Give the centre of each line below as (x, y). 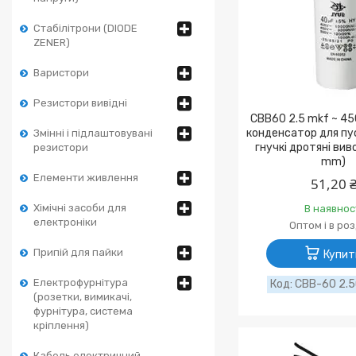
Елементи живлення (86, 178)
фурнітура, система (83, 311)
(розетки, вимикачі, (83, 297)
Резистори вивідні (80, 103)
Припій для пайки (78, 252)
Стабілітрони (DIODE (85, 28)
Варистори (61, 73)
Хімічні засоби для (80, 208)
